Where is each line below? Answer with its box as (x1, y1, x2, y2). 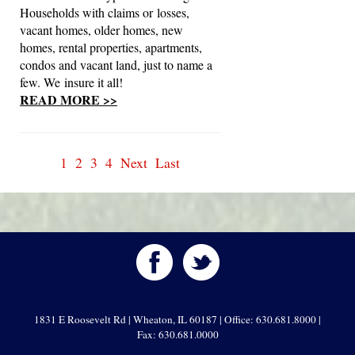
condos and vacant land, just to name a (20, 56, 212, 73)
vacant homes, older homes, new (20, 21, 183, 38)
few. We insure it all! (20, 74, 123, 90)
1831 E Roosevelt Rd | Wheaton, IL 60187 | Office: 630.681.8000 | (34, 312, 321, 326)
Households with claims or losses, (20, 4, 189, 21)
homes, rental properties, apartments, (20, 39, 202, 55)
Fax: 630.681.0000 (136, 327, 219, 342)
